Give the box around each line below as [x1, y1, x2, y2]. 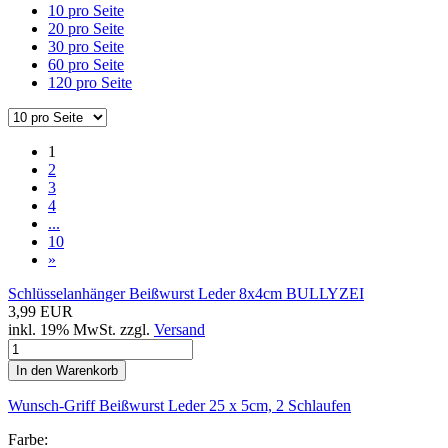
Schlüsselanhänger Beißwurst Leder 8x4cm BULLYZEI [8, 284, 364, 302]
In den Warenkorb [16, 362, 118, 378]
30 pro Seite [48, 37, 124, 55]
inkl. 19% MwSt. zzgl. [8, 320, 154, 338]
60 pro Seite [48, 55, 124, 73]
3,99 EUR [8, 302, 73, 320]
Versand [154, 320, 205, 338]
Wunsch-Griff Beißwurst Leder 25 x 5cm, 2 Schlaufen [8, 396, 351, 414]
